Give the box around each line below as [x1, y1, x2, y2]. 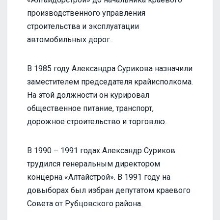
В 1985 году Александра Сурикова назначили [27, 63, 192, 73]
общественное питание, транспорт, [27, 103, 154, 113]
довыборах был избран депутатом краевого [27, 185, 191, 195]
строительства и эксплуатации [27, 21, 139, 31]
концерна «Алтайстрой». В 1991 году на [27, 172, 170, 182]
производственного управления [27, 8, 145, 18]
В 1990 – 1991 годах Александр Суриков [27, 145, 175, 155]
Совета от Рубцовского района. [27, 198, 142, 208]
